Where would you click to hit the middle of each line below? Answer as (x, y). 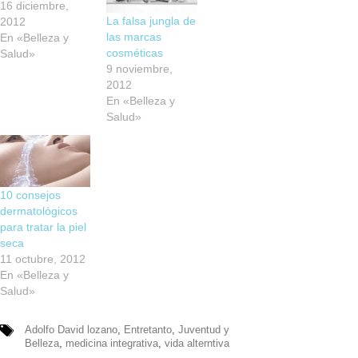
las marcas (134, 37)
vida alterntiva (197, 344)
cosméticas (135, 53)
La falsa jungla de (151, 21)
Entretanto (147, 330)
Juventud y (203, 330)
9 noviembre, (140, 69)
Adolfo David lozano (71, 330)
